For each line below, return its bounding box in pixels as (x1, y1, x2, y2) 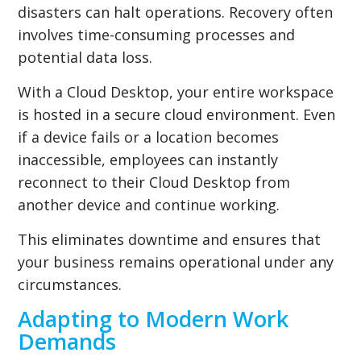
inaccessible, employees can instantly (18, 149, 279, 169)
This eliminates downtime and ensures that (18, 229, 322, 249)
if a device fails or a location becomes (18, 127, 280, 147)
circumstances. (18, 274, 122, 294)
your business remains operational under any (18, 251, 334, 272)
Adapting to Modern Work (18, 303, 289, 334)
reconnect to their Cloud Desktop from (18, 172, 291, 192)
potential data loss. (18, 47, 153, 67)
